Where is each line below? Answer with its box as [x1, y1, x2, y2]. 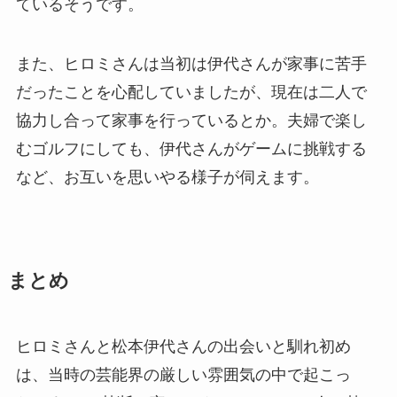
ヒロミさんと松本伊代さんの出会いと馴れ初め [15, 338, 351, 356]
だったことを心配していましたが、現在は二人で [15, 83, 367, 102]
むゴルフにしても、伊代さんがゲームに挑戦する [15, 140, 367, 159]
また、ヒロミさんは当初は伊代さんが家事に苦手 [15, 55, 367, 74]
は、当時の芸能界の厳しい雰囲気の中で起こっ [15, 366, 351, 385]
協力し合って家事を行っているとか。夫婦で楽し [15, 112, 367, 130]
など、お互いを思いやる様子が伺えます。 [15, 168, 319, 187]
